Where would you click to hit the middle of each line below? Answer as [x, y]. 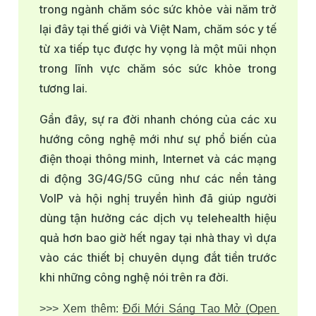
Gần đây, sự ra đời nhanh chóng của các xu [158, 120]
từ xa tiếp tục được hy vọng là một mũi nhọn [158, 49]
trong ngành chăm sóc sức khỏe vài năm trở [158, 10]
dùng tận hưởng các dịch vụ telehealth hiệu [158, 218]
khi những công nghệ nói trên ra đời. [134, 278]
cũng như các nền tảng [212, 179]
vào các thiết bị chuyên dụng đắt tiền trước [158, 258]
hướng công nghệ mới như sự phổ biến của [158, 139]
